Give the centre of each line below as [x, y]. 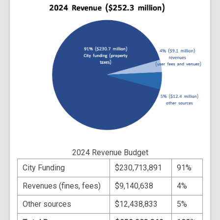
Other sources [47, 204]
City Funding [44, 167]
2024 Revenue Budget [110, 152]
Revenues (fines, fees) [62, 186]
